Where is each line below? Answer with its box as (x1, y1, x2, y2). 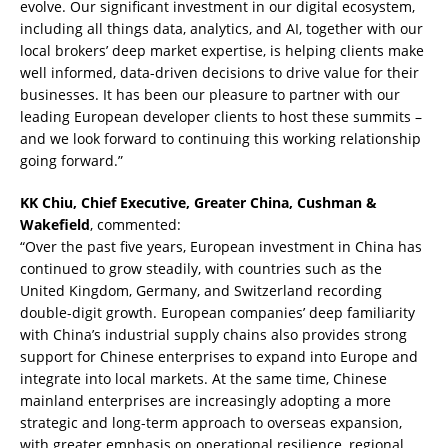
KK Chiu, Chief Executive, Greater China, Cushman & (20, 192, 377, 212)
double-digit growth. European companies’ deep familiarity (20, 302, 415, 322)
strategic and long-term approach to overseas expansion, (20, 412, 402, 432)
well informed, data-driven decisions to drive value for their (20, 62, 419, 82)
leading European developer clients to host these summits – (20, 106, 422, 126)
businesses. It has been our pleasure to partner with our (20, 84, 400, 104)
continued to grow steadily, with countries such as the (20, 258, 382, 278)
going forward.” (20, 150, 123, 170)
